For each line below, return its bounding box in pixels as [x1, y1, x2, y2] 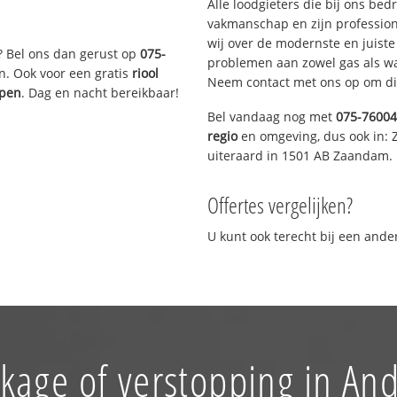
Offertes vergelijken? [207, 189, 353, 220]
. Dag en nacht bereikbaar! [21, 83, 180, 101]
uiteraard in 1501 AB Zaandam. [207, 146, 393, 164]
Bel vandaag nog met [207, 107, 336, 125]
